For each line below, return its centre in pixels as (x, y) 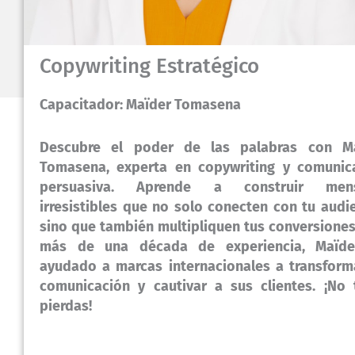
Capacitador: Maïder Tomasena (140, 105)
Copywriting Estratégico (149, 66)
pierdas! (66, 305)
